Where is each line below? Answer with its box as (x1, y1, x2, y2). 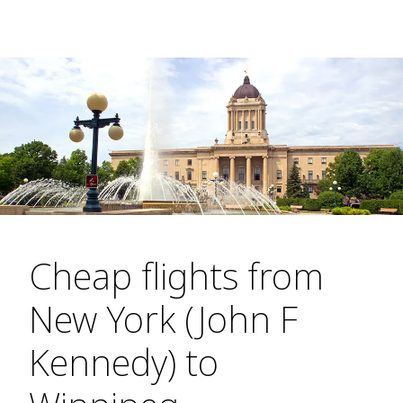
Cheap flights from (29, 251, 324, 301)
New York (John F (29, 294, 298, 345)
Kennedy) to (29, 337, 219, 388)
